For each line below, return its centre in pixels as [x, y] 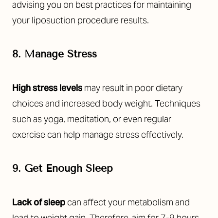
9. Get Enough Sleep [63, 169]
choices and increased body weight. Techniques [106, 104]
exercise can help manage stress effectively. [98, 135]
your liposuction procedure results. [81, 20]
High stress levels [47, 88]
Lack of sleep [39, 202]
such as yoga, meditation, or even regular [92, 119]
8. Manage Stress [54, 54]
